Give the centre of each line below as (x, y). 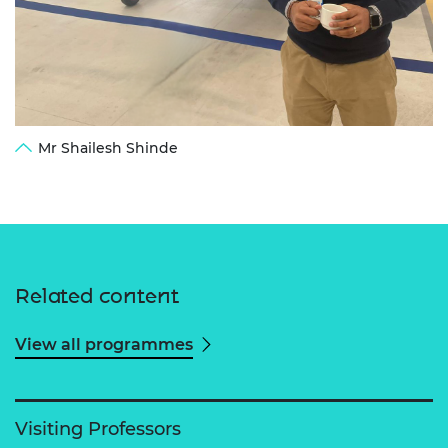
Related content (97, 296)
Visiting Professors (98, 429)
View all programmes (104, 345)
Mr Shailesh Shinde (108, 148)
